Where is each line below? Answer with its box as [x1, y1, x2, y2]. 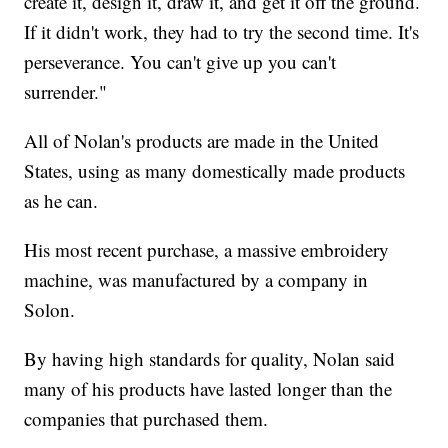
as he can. [24, 188, 99, 214]
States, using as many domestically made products [24, 158, 406, 184]
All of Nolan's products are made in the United [24, 128, 380, 154]
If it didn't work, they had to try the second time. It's [24, 19, 420, 45]
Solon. [24, 297, 76, 323]
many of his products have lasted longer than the [24, 376, 393, 402]
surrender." [24, 79, 108, 105]
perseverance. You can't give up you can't [24, 49, 337, 75]
